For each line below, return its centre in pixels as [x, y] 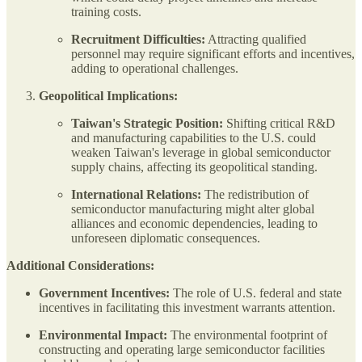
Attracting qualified [256, 40]
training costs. [106, 12]
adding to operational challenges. [155, 69]
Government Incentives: [104, 293]
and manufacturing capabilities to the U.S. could [194, 138]
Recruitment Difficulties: [138, 40]
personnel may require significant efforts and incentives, [213, 54]
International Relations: [136, 195]
